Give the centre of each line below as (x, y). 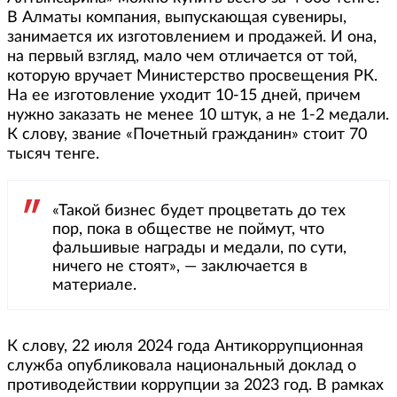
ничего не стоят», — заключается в (180, 266)
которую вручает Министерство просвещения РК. (192, 76)
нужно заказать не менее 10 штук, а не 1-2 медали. (198, 115)
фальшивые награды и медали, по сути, (199, 248)
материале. (94, 285)
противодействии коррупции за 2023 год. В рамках (195, 385)
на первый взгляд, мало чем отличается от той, (182, 56)
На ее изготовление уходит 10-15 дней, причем (184, 95)
